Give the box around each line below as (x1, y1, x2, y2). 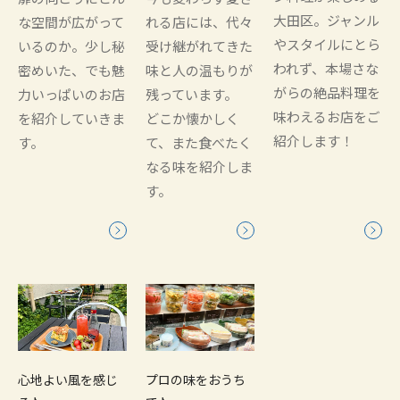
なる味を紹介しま (145, 159, 253, 176)
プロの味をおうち (145, 372, 246, 388)
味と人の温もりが (145, 62, 253, 79)
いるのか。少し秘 (18, 38, 125, 55)
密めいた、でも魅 (18, 62, 125, 79)
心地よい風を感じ (18, 372, 118, 388)
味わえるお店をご (272, 109, 380, 126)
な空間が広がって (18, 14, 124, 31)
